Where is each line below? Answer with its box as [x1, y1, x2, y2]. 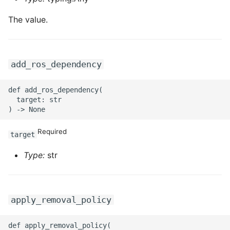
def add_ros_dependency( [8, 85, 103, 94]
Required [37, 127, 67, 136]
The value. [8, 14, 48, 25]
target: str [8, 95, 62, 104]
